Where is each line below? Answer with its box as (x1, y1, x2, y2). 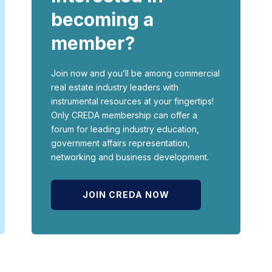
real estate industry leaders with (50, 82, 178, 93)
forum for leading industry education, (50, 124, 199, 135)
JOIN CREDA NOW (82, 189, 169, 200)
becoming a (50, 8, 154, 31)
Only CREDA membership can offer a (50, 110, 197, 121)
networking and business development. (50, 152, 209, 163)
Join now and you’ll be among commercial (50, 68, 220, 79)
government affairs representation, (50, 138, 190, 149)
